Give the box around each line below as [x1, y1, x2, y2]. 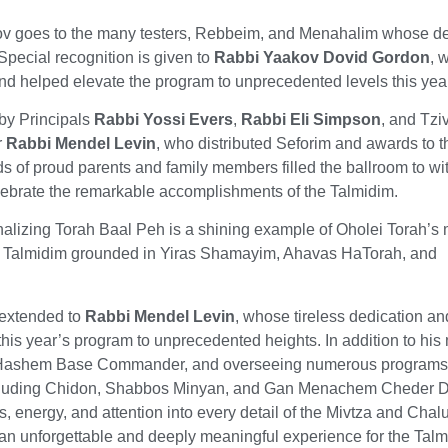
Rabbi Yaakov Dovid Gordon [214, 48, 431, 66]
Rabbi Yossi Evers [94, 110, 234, 128]
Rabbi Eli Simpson [241, 110, 382, 128]
